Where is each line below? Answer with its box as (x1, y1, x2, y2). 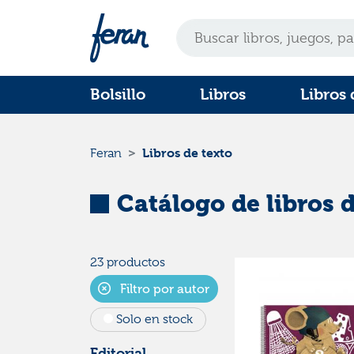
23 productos (90, 255, 165, 269)
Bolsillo (90, 85, 145, 104)
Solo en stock (116, 312, 193, 327)
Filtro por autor (117, 281, 210, 296)
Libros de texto (142, 145, 232, 160)
